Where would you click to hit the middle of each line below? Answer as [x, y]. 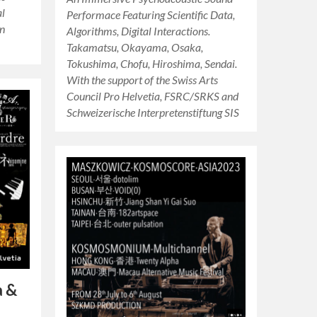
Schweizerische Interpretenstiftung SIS [153, 112]
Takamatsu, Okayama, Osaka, [135, 47]
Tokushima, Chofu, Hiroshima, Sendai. [152, 63]
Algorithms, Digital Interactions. [139, 31]
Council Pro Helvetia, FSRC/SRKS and [153, 96]
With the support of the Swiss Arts [143, 80]
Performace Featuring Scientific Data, [151, 15]
